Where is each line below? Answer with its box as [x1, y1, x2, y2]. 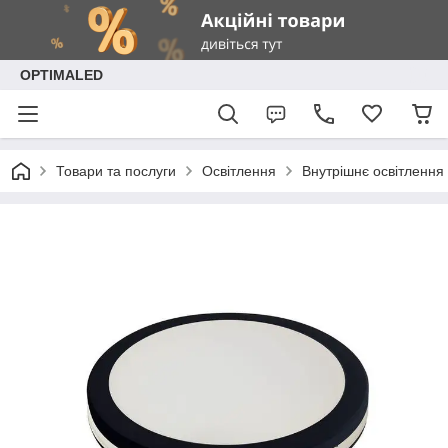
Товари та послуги [56, 163, 176, 179]
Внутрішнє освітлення [302, 163, 444, 179]
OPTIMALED [20, 67, 103, 83]
